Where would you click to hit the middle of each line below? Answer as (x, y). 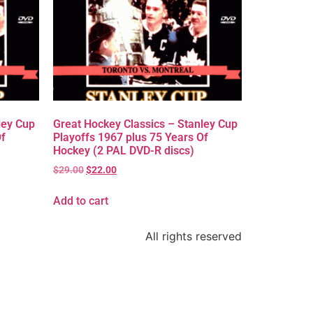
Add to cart (81, 201)
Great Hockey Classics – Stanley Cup (145, 124)
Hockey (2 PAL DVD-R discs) (124, 151)
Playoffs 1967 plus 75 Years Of (131, 137)
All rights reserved (194, 236)
